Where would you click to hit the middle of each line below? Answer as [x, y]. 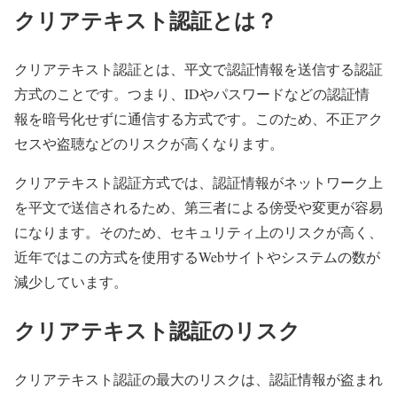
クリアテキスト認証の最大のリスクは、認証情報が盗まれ [198, 378]
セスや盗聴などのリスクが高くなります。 [149, 143]
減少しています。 [71, 281]
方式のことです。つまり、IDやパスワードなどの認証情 [192, 93]
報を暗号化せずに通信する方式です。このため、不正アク [198, 118]
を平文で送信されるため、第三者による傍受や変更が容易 [198, 206]
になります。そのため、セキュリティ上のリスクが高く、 [198, 231]
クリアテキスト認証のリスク [157, 330]
